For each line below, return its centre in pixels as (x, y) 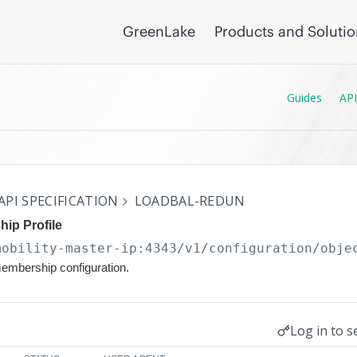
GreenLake (159, 31)
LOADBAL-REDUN (190, 201)
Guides (304, 97)
